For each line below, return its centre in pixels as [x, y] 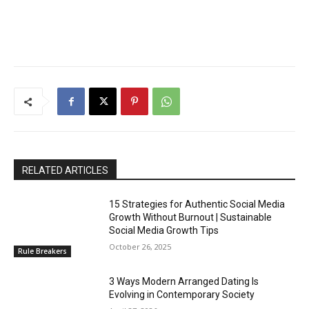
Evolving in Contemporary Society [182, 294]
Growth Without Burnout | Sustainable [191, 218]
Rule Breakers [42, 251]
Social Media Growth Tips [164, 231]
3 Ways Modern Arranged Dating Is [184, 281]
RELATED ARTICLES [65, 171]
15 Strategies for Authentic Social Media [197, 205]
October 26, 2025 [140, 247]
